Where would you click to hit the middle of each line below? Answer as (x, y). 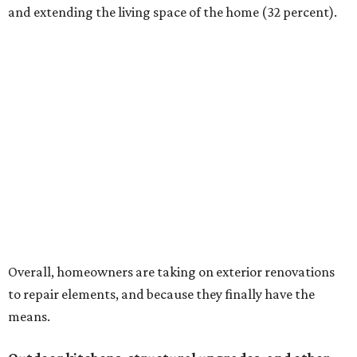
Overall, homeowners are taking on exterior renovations (171, 272)
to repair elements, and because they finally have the (161, 294)
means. (29, 317)
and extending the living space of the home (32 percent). (173, 12)
